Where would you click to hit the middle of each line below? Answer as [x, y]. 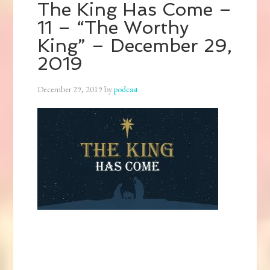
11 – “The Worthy [113, 28]
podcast [126, 89]
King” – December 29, [135, 46]
